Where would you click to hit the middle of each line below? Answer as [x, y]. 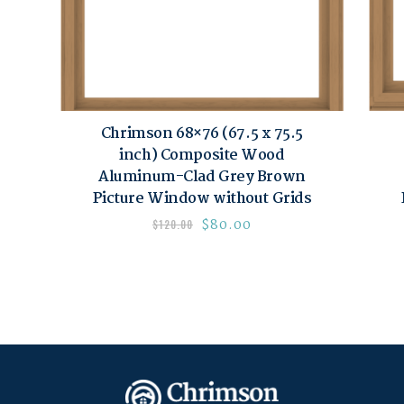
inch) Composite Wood [202, 156]
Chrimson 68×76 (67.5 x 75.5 [202, 134]
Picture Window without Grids [202, 199]
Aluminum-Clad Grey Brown [202, 178]
